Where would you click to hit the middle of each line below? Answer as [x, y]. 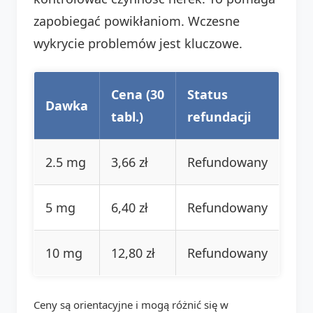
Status [208, 94]
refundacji [219, 116]
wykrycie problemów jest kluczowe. [138, 43]
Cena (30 [138, 94]
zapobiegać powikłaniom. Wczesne [137, 21]
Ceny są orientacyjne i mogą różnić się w [131, 304]
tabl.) [127, 116]
